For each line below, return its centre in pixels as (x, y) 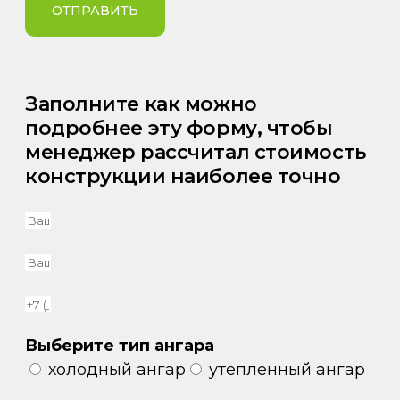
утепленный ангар (287, 369)
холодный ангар (117, 369)
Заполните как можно (141, 104)
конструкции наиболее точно (183, 176)
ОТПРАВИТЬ (95, 10)
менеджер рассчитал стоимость (196, 152)
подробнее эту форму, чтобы (179, 128)
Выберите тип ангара (120, 345)
